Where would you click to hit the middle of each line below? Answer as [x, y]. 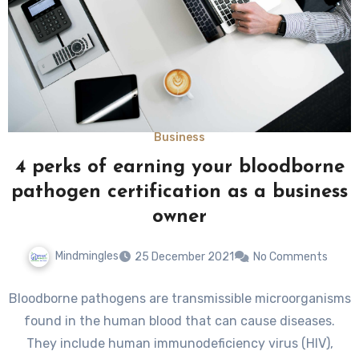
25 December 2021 [184, 256]
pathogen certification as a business [179, 192]
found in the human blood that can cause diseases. [179, 321]
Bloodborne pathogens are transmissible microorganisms [179, 298]
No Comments [290, 256]
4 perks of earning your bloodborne [179, 167]
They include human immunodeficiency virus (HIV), [179, 343]
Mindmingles [87, 256]
